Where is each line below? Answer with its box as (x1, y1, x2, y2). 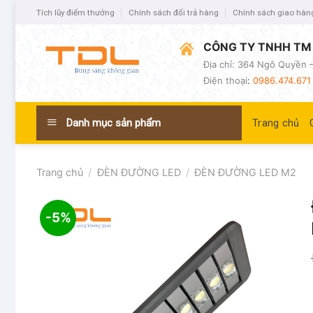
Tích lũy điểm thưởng (36, 7, 115, 17)
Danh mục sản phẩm (64, 117, 161, 130)
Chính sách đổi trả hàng (129, 7, 219, 17)
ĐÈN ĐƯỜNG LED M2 (194, 166, 297, 178)
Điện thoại (203, 75, 248, 87)
